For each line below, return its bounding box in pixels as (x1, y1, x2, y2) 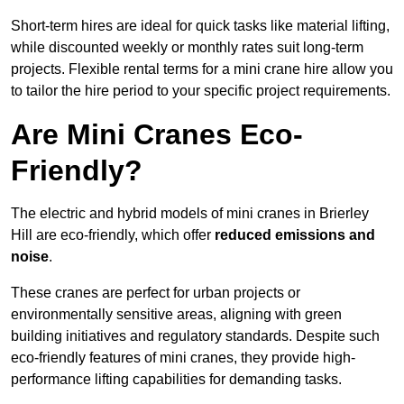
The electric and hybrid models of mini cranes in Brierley (11, 206, 369, 222)
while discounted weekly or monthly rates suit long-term (11, 40, 363, 56)
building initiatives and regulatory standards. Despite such (11, 328, 380, 344)
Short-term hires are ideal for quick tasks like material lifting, (11, 18, 390, 34)
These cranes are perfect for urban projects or (11, 285, 300, 301)
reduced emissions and (215, 227, 375, 243)
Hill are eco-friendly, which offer (11, 227, 215, 243)
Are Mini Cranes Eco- (11, 118, 303, 151)
